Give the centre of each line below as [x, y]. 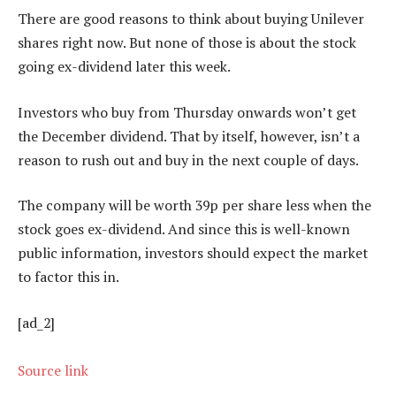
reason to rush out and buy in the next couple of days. [188, 160]
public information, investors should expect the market [193, 253]
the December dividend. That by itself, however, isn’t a [189, 136]
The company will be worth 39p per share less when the [194, 206]
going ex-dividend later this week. [124, 67]
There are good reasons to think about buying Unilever [191, 19]
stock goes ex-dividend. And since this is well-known [184, 229]
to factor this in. [69, 277]
